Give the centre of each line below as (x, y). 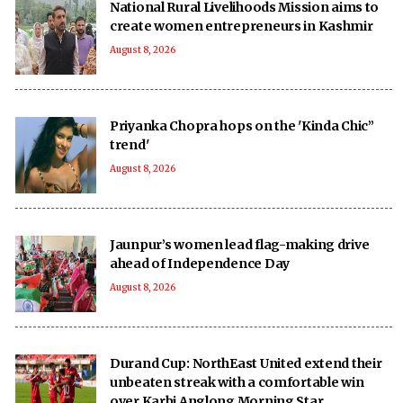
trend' (130, 144)
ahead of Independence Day (200, 263)
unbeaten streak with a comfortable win (237, 382)
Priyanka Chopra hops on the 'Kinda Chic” (242, 125)
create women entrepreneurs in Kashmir (242, 26)
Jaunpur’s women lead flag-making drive (240, 244)
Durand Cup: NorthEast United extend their (246, 363)
